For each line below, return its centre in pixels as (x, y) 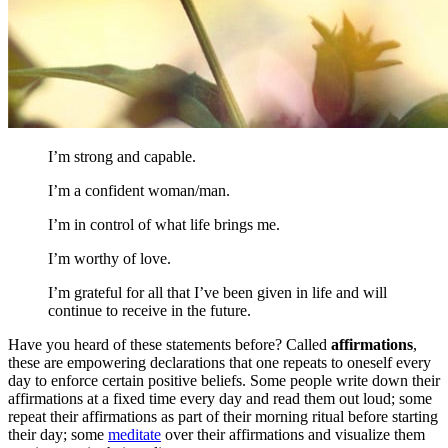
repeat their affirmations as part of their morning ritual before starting (223, 416)
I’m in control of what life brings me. (164, 224)
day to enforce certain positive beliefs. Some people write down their (224, 380)
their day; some (58, 434)
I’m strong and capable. (122, 156)
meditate (134, 434)
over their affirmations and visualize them (293, 434)
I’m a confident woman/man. (139, 190)
